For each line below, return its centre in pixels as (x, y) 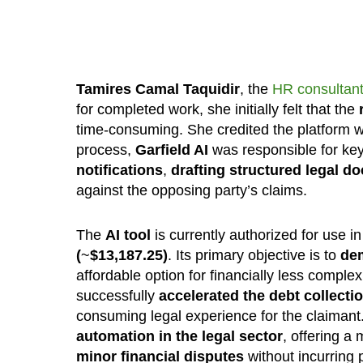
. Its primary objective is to (254, 255)
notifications (119, 170)
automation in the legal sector (179, 336)
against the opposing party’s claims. (191, 190)
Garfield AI (171, 149)
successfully (117, 295)
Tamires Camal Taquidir (158, 89)
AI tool (128, 235)
